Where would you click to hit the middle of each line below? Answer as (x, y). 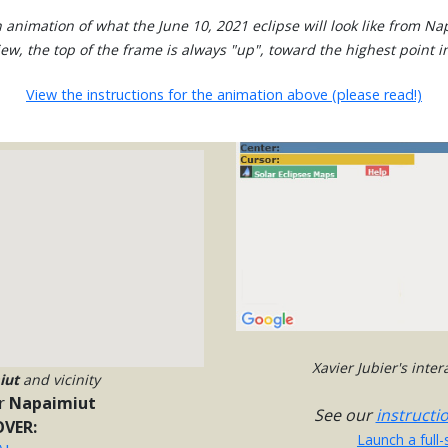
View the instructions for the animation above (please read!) (224, 94)
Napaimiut (52, 403)
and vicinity (59, 380)
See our (344, 415)
